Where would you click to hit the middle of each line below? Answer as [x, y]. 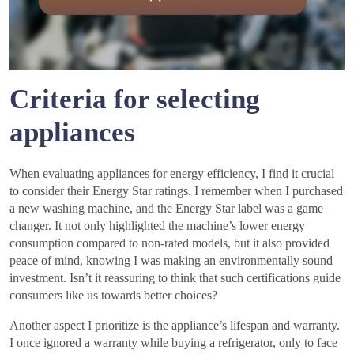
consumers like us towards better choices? [113, 296]
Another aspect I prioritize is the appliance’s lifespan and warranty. [175, 326]
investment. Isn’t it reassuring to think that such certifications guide [175, 278]
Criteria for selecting [135, 100]
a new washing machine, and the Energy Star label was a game [166, 209]
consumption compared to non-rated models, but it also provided [169, 243]
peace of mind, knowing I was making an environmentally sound [171, 261]
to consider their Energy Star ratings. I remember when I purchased [176, 191]
